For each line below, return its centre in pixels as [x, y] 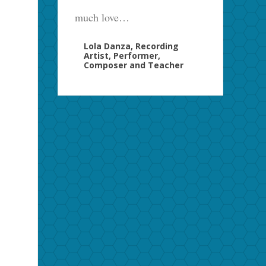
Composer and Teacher [134, 65]
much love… [102, 17]
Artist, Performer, [122, 55]
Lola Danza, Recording [132, 46]
